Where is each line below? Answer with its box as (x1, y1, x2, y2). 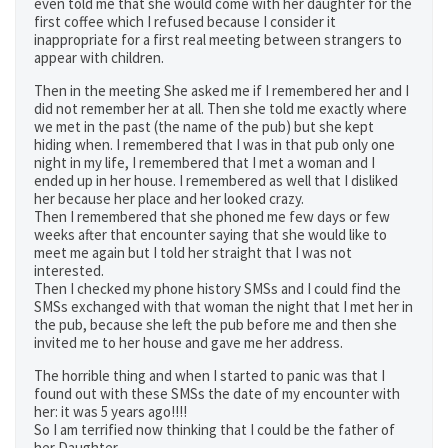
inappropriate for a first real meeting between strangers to (34, 30, 402, 49)
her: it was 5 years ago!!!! (34, 402, 187, 421)
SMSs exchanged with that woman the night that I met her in (34, 297, 413, 316)
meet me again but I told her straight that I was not (34, 243, 352, 262)
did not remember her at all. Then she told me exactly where (34, 99, 407, 118)
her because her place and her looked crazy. (34, 189, 304, 208)
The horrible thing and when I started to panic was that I (34, 366, 385, 385)
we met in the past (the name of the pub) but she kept (34, 117, 374, 136)
